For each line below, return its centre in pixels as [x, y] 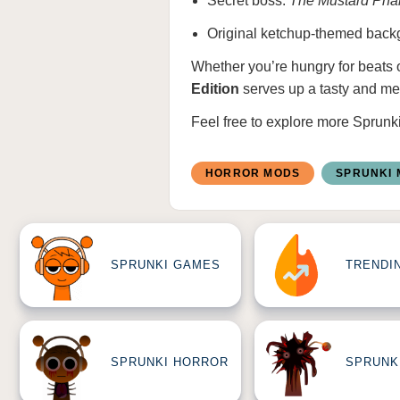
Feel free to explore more [272, 122]
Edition [215, 89]
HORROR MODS [253, 173]
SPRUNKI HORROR [170, 362]
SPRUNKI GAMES [166, 265]
